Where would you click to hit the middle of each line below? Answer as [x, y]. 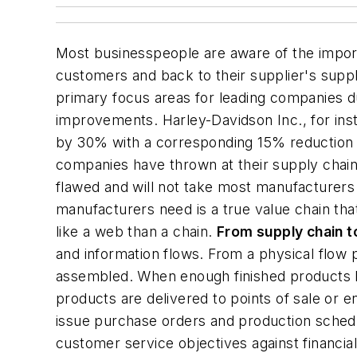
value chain [292, 209]
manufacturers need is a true [155, 209]
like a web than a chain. [136, 231]
